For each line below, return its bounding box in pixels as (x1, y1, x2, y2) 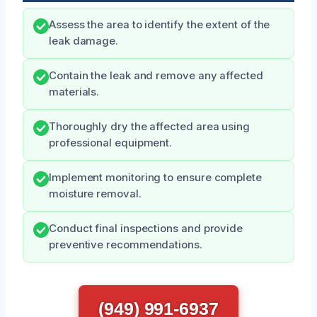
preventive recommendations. (49, 238, 202, 251)
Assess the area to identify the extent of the (49, 18, 270, 31)
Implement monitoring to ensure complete (49, 171, 262, 184)
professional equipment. (49, 137, 173, 149)
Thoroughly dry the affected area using (49, 120, 250, 133)
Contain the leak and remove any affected (49, 69, 263, 82)
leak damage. (49, 35, 119, 47)
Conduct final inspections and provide (49, 222, 243, 235)
